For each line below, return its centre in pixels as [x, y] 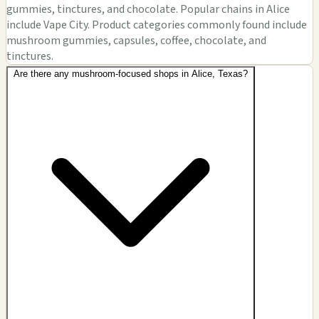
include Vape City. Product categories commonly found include [157, 25]
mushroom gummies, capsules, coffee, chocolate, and [136, 40]
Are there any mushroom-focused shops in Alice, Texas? [131, 73]
